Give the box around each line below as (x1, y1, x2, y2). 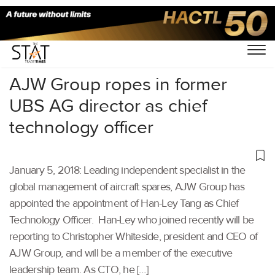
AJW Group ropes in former (9, 72, 227, 96)
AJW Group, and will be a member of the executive (9, 246, 232, 260)
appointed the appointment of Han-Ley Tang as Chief (9, 196, 239, 210)
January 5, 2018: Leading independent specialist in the (9, 163, 246, 177)
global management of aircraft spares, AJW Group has (9, 180, 244, 193)
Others (45, 35, 74, 47)
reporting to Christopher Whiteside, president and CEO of (9, 230, 257, 243)
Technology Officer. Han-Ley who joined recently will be (9, 213, 254, 227)
